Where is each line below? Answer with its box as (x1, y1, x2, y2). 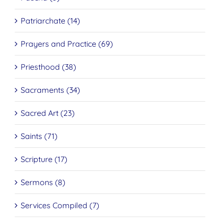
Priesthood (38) (21, 62, 76, 72)
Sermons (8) (21, 177, 65, 188)
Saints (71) (21, 131, 57, 141)
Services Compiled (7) (21, 200, 99, 211)
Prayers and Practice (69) (21, 39, 113, 49)
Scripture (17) (21, 154, 67, 165)
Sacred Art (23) (21, 108, 75, 118)
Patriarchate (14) (21, 16, 80, 26)
